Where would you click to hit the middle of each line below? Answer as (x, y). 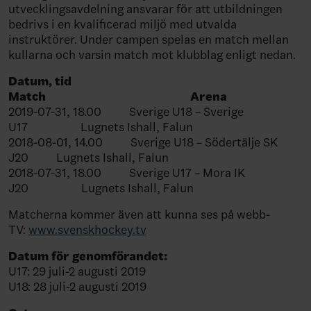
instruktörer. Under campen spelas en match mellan (149, 40)
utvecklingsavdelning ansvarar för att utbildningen (145, 9)
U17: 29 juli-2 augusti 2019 (77, 271)
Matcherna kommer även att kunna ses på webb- (139, 215)
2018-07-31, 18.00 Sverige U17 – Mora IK (127, 173)
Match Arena (118, 96)
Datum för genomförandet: (88, 256)
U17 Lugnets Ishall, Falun (101, 127)
